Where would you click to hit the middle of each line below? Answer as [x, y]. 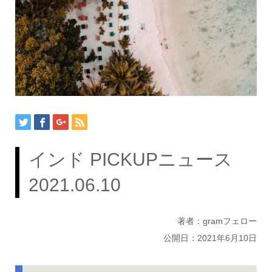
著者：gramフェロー [217, 221]
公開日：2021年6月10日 [210, 238]
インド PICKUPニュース [139, 159]
